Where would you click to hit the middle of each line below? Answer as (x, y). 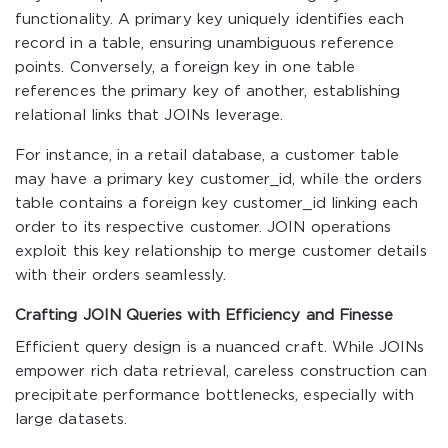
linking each (372, 203)
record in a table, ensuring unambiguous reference (205, 43)
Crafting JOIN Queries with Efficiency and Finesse (204, 315)
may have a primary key (107, 179)
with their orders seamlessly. (120, 275)
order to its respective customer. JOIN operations (203, 227)
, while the (333, 179)
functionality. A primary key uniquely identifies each (210, 19)
